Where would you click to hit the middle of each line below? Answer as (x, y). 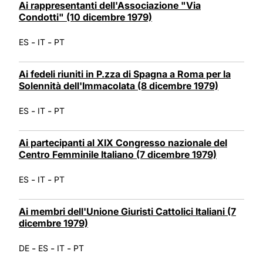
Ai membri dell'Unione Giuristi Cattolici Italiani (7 (127, 211)
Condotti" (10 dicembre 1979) (85, 17)
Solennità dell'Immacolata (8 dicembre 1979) (119, 85)
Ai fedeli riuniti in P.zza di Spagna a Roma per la (125, 74)
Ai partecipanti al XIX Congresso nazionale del (123, 142)
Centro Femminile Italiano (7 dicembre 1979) (118, 154)
